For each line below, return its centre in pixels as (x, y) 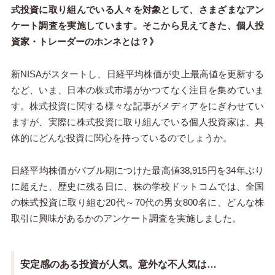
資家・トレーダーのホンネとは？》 (84, 42)
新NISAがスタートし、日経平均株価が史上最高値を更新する (137, 74)
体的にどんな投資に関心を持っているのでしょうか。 (121, 138)
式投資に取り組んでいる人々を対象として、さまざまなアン (137, 10)
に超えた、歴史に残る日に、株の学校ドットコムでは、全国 (137, 187)
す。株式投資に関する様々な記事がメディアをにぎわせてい (137, 106)
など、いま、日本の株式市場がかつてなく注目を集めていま (137, 90)
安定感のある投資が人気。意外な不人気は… (118, 265)
